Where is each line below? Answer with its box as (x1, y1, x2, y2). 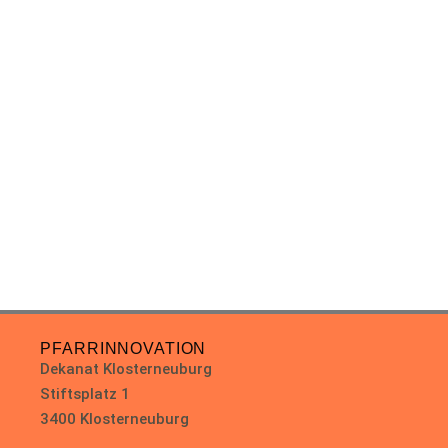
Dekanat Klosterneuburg (40, 360, 213, 379)
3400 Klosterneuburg (40, 410, 190, 429)
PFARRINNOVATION (40, 340, 207, 358)
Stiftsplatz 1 (40, 385, 131, 404)
